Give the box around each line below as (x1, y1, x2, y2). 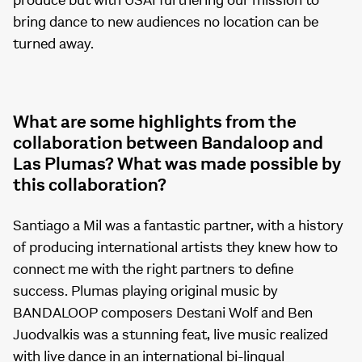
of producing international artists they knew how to (13, 239, 338, 257)
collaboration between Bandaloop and (13, 133, 323, 154)
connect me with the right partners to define (13, 261, 293, 279)
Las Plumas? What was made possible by (13, 154, 341, 175)
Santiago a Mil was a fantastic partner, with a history (13, 217, 343, 235)
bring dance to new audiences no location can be (13, 14, 318, 32)
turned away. (13, 36, 94, 53)
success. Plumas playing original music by (13, 283, 278, 301)
